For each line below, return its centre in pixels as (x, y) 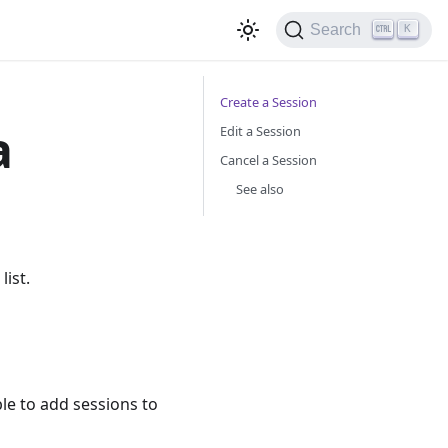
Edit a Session (260, 131)
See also (260, 189)
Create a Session (268, 102)
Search (336, 29)
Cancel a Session (268, 160)
